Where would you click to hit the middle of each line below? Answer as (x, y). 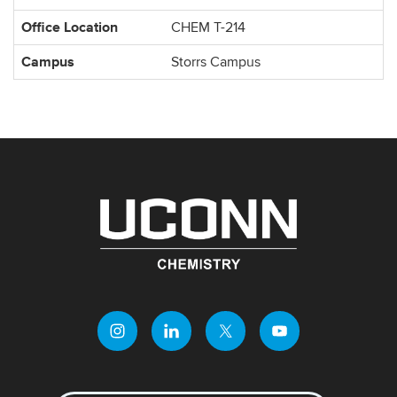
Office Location (70, 27)
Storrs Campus (216, 62)
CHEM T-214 (208, 27)
